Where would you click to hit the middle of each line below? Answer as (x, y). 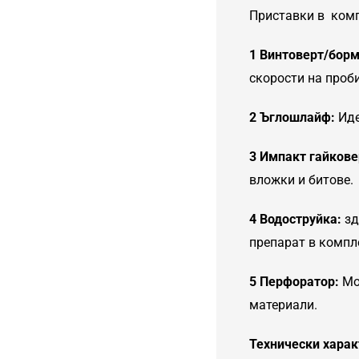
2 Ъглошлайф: (294, 117)
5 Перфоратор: (296, 281)
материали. (283, 305)
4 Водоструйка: (297, 219)
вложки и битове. (301, 179)
